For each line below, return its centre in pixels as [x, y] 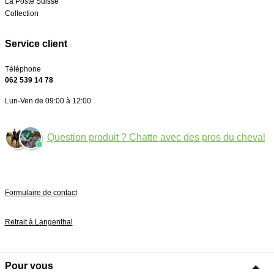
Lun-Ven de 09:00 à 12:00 [48, 101]
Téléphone [23, 69]
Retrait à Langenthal [39, 222]
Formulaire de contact [41, 193]
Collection [21, 13]
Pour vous [29, 265]
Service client [36, 44]
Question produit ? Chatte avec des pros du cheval [156, 137]
